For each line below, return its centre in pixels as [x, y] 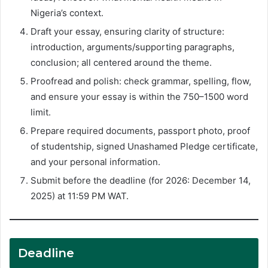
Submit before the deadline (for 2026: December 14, [141, 180]
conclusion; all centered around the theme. [121, 62]
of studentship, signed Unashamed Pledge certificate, [144, 146]
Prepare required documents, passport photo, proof [140, 130]
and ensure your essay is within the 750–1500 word [139, 96]
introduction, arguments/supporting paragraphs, [133, 47]
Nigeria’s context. [67, 13]
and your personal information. [95, 162]
